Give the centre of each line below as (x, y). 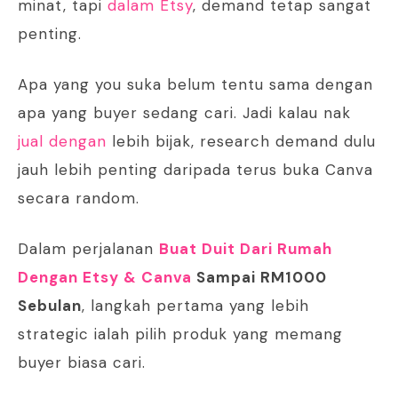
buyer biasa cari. (82, 363)
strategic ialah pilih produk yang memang (180, 334)
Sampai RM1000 (259, 278)
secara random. (79, 199)
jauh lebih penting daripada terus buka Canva (195, 170)
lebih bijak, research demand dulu (241, 142)
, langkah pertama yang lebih (195, 306)
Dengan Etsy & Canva (105, 278)
